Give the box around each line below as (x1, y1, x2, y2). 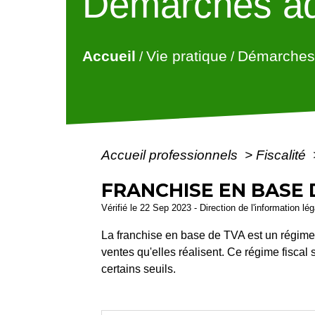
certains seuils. (101, 262, 176, 275)
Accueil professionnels (101, 147, 242, 162)
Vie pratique (146, 48, 227, 65)
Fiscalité (256, 147, 310, 162)
